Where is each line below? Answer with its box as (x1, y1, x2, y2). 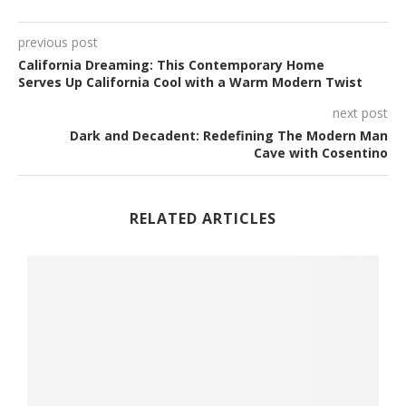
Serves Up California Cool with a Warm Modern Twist (18, 73, 362, 91)
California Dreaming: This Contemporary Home (18, 56, 324, 73)
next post (333, 104, 388, 121)
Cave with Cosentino (254, 144, 388, 161)
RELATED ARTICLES (130, 208, 276, 228)
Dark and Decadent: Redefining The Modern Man (70, 127, 388, 144)
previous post (18, 34, 98, 51)
